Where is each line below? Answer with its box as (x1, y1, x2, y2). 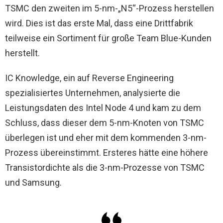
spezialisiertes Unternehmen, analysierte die (5, 87, 180, 98)
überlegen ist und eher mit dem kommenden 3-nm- (5, 132, 207, 143)
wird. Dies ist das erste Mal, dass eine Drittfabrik (5, 17, 193, 28)
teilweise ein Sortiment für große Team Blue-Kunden (5, 32, 212, 43)
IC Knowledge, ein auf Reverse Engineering (5, 72, 174, 83)
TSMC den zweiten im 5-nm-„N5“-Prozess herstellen (5, 2, 214, 13)
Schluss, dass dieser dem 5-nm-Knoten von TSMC (5, 117, 204, 128)
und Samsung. (5, 177, 62, 188)
